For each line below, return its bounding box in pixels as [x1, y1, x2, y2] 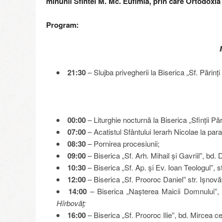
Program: [46, 19, 79, 30]
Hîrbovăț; [56, 198, 86, 208]
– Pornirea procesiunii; [86, 138, 160, 149]
